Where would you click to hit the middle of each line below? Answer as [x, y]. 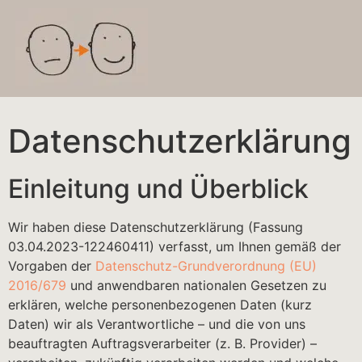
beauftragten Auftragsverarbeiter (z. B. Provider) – [162, 344]
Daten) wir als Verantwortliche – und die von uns [157, 324]
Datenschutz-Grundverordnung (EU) [206, 266]
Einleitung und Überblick [158, 189]
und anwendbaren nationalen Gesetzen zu [196, 286]
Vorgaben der [52, 266]
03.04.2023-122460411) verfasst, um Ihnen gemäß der [175, 247]
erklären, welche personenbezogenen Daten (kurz [160, 305]
